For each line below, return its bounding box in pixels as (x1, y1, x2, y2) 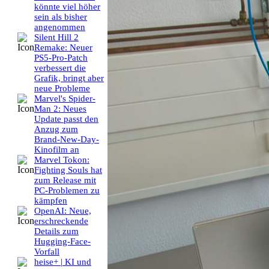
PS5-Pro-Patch (34, 53, 88, 63)
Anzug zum (34, 124, 78, 134)
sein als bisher (34, 12, 87, 22)
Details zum (34, 226, 79, 237)
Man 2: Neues (34, 104, 86, 114)
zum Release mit (34, 175, 96, 186)
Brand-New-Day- (34, 134, 99, 145)
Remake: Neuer (34, 43, 92, 53)
